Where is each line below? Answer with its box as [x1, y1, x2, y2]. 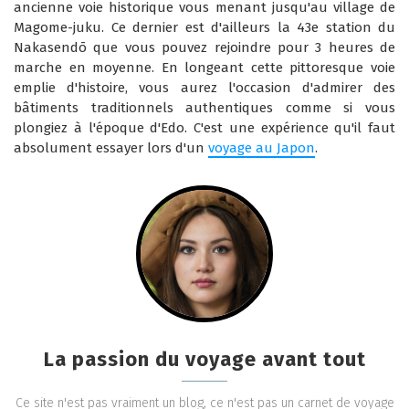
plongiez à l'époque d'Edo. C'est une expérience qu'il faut [14, 120, 395, 137]
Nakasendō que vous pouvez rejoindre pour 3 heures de [14, 39, 395, 57]
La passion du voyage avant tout [43, 347, 366, 372]
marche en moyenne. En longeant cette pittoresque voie [14, 59, 395, 77]
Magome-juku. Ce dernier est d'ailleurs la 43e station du [14, 19, 395, 37]
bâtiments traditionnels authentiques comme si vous [14, 100, 395, 117]
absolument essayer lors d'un [14, 140, 208, 157]
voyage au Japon [208, 140, 315, 157]
